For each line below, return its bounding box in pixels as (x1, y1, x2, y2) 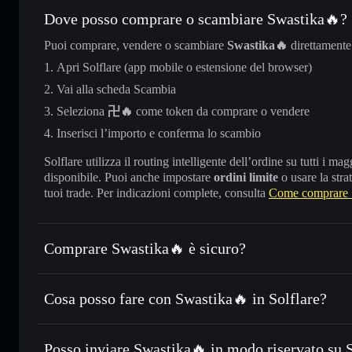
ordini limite (214, 170, 278, 184)
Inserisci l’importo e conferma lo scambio (57, 126, 261, 140)
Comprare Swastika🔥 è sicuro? (44, 239, 246, 257)
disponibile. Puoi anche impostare (44, 170, 214, 184)
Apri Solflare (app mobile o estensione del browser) (57, 60, 312, 74)
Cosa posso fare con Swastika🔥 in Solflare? (44, 289, 327, 307)
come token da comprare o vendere (133, 104, 310, 118)
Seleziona (57, 104, 108, 118)
